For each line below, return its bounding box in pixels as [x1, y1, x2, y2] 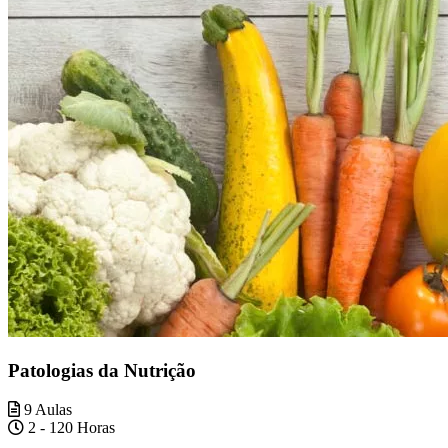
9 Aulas [20, 400, 72, 418]
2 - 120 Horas [24, 418, 115, 436]
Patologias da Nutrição [8, 359, 196, 381]
